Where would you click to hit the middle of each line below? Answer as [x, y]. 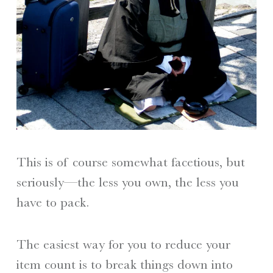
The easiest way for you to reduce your [123, 244]
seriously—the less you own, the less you [127, 182]
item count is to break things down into [124, 264]
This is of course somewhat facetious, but [130, 162]
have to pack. [52, 202]
